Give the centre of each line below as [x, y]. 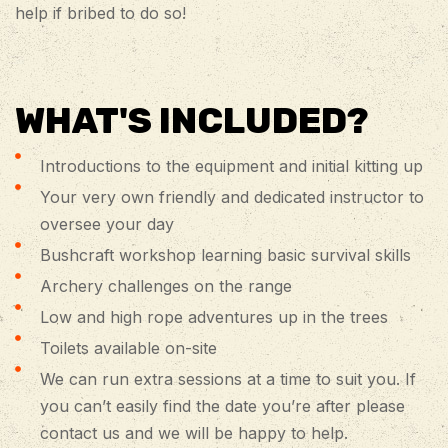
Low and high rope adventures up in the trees [213, 316]
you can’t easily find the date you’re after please [222, 405]
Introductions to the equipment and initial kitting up [231, 165]
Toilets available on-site [128, 347]
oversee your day [106, 223]
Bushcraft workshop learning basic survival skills [225, 254]
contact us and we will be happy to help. [193, 432]
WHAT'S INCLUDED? [192, 120]
